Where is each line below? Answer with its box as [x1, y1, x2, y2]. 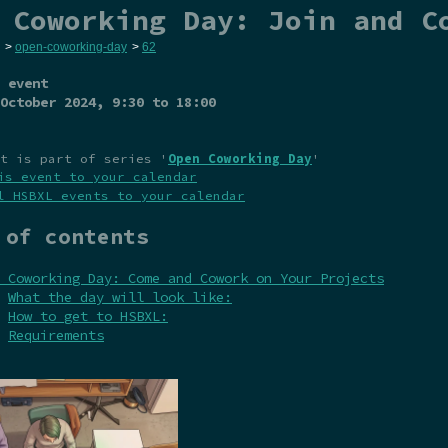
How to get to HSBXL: [8, 306, 168, 325]
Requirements [8, 325, 104, 344]
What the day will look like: [8, 287, 232, 306]
